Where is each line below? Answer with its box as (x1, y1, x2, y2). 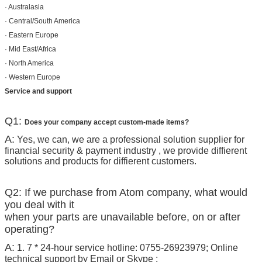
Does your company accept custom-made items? (25, 118, 189, 126)
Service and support (5, 87, 72, 95)
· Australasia (5, 2, 44, 11)
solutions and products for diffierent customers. (5, 156, 196, 166)
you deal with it (5, 198, 74, 211)
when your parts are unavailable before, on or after (5, 211, 240, 223)
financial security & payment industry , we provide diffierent (5, 145, 247, 156)
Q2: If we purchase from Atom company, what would (5, 186, 247, 198)
